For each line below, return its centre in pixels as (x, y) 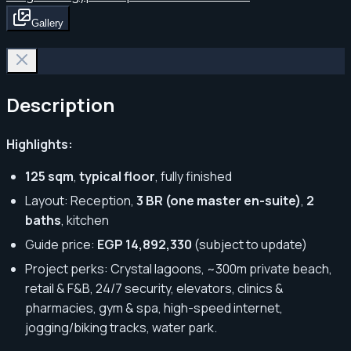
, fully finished (194, 177)
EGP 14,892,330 (145, 245)
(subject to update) (251, 245)
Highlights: (40, 145)
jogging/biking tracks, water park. (121, 328)
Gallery (47, 23)
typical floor (117, 177)
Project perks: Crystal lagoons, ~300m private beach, (179, 269)
